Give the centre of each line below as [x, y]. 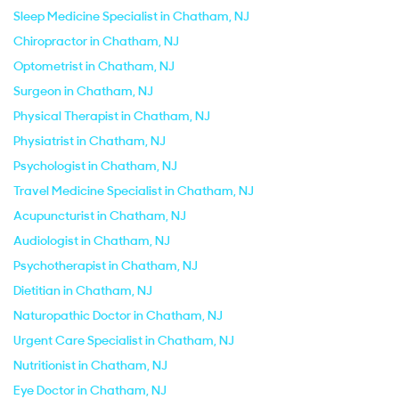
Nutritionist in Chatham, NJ [90, 365]
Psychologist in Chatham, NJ [95, 166]
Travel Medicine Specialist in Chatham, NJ [134, 191]
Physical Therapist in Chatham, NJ [112, 116]
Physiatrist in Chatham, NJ [90, 141]
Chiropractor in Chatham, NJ [96, 41]
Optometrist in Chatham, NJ [94, 66]
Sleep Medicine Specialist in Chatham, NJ [131, 16]
